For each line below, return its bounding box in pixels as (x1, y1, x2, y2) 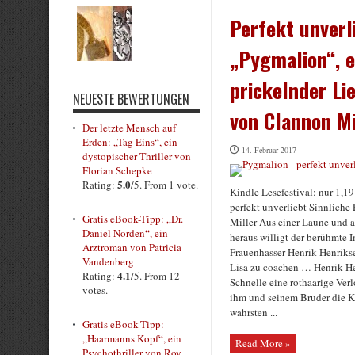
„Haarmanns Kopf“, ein (82, 331, 181, 345)
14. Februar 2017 (242, 144, 296, 155)
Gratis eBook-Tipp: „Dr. (82, 212, 183, 226)
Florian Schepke (82, 163, 152, 177)
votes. (82, 283, 108, 297)
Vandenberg (82, 254, 134, 269)
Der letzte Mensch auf (82, 120, 176, 135)
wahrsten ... (230, 305, 277, 319)
